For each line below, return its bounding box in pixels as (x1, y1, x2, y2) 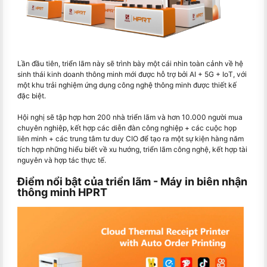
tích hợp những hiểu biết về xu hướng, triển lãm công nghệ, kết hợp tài (17, 144, 247, 154)
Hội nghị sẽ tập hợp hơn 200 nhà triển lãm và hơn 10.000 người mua (17, 112, 243, 122)
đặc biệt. (17, 91, 46, 100)
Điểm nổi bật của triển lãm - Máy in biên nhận (17, 175, 247, 188)
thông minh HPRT (17, 185, 107, 198)
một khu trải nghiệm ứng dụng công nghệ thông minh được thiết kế (17, 80, 237, 89)
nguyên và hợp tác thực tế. (17, 155, 106, 164)
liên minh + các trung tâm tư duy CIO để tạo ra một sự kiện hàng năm (17, 133, 244, 143)
